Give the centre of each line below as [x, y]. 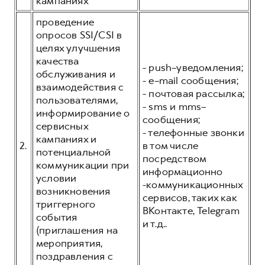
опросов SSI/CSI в [79, 35]
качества [58, 61]
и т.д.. [155, 224]
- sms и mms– [174, 106]
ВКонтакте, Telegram [191, 211]
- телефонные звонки [193, 132]
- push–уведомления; [193, 67]
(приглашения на [77, 230]
